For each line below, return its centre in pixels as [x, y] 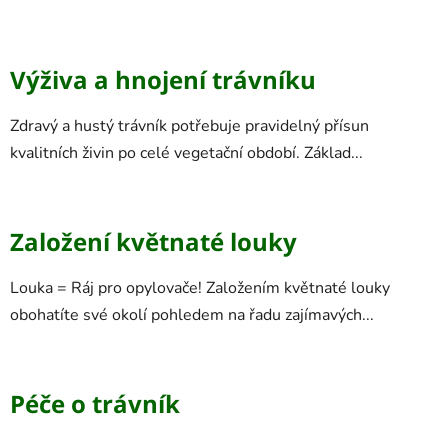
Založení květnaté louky [153, 241]
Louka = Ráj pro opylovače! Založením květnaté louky [200, 287]
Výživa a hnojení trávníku [163, 79]
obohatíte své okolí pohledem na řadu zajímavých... [192, 314]
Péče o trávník [95, 403]
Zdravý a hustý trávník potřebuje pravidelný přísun [189, 125]
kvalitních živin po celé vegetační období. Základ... [186, 152]
